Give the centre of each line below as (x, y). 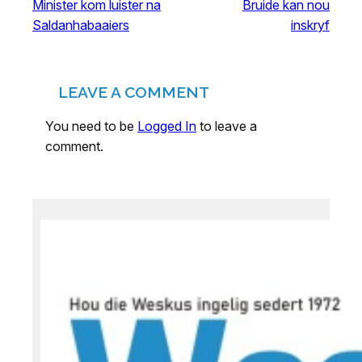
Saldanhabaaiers (81, 25)
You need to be (91, 126)
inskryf (310, 25)
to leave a (227, 126)
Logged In (167, 126)
